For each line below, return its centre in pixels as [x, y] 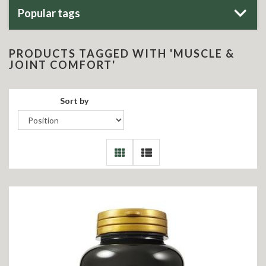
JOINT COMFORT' [62, 65]
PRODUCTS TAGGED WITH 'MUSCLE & [122, 53]
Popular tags [49, 13]
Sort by [74, 101]
